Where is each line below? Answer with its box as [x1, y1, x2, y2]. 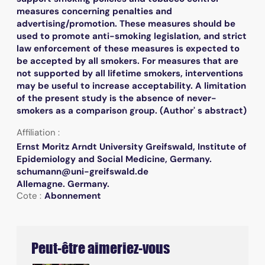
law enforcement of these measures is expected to [17, 42, 240, 54]
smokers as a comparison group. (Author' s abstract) [17, 104, 247, 117]
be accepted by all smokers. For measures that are [17, 54, 238, 67]
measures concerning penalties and [17, 5, 172, 17]
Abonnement [44, 189, 101, 202]
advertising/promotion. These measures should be [17, 17, 235, 30]
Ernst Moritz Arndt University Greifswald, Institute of [17, 140, 247, 153]
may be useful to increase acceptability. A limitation [17, 79, 246, 92]
